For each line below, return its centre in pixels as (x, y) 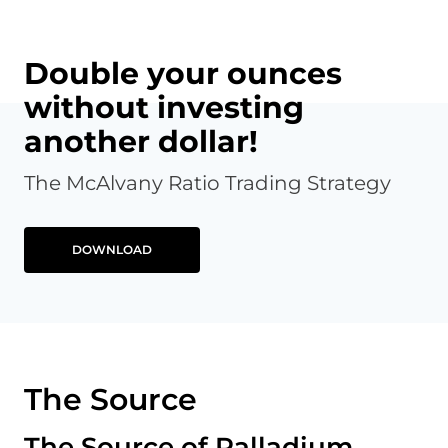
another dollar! (141, 142)
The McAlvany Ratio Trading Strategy (207, 183)
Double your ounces (183, 74)
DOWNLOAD (112, 250)
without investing (164, 108)
